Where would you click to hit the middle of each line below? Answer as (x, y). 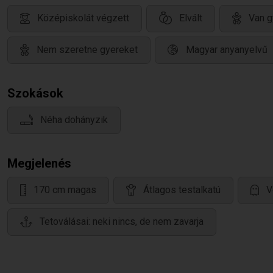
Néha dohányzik (74, 120)
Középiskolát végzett (83, 18)
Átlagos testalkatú (182, 190)
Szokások (35, 93)
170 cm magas (65, 190)
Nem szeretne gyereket (87, 50)
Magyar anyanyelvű (227, 50)
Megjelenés (39, 163)
